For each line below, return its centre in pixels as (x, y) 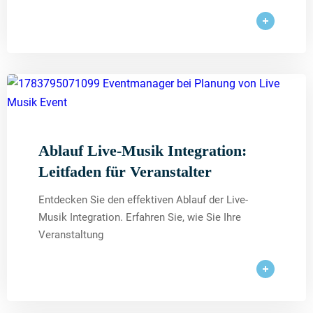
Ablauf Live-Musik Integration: (143, 150)
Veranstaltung (71, 234)
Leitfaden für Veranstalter (125, 171)
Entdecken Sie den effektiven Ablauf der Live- (143, 199)
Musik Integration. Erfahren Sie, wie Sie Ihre (140, 217)
